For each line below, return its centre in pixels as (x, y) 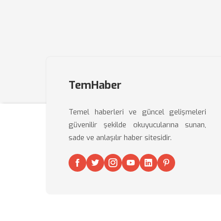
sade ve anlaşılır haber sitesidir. (120, 138)
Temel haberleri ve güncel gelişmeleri (138, 112)
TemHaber (95, 85)
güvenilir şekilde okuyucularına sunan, (138, 125)
